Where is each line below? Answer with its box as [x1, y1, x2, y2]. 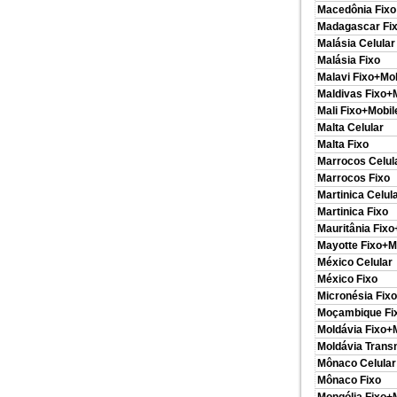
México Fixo [317, 273, 378, 285]
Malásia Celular [317, 37, 395, 50]
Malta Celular [317, 121, 384, 134]
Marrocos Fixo [317, 172, 390, 184]
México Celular [317, 256, 393, 269]
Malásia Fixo [317, 54, 380, 66]
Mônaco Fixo [317, 374, 381, 386]
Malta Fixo [317, 138, 369, 151]
